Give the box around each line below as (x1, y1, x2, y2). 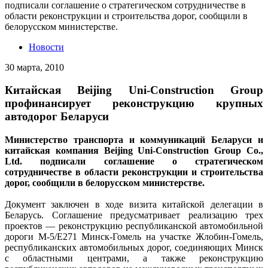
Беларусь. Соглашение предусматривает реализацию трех (5, 210, 263, 220)
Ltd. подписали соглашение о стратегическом (5, 156, 263, 166)
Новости (29, 41, 64, 52)
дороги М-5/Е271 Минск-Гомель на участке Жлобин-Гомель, (5, 232, 263, 242)
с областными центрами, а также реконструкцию (5, 253, 263, 263)
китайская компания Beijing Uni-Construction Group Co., (5, 145, 263, 156)
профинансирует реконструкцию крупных (5, 97, 263, 110)
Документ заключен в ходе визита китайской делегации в (5, 199, 263, 209)
